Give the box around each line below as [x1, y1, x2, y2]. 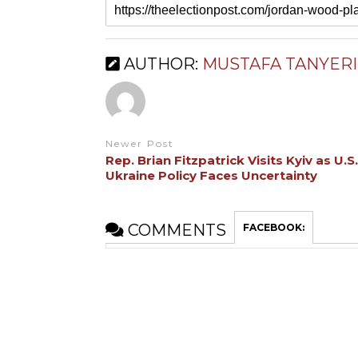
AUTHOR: [119, 54, 202, 74]
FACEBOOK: [242, 221, 304, 234]
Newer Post [105, 137, 174, 149]
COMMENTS [123, 221, 226, 241]
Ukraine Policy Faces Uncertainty [105, 168, 317, 184]
